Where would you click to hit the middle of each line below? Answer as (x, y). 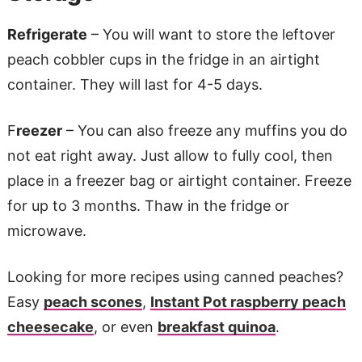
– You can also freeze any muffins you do (204, 130)
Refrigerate (47, 34)
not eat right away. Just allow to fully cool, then (170, 155)
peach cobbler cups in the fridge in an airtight (163, 59)
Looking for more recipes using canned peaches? (175, 276)
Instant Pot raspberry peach (248, 301)
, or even (125, 326)
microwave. (46, 230)
